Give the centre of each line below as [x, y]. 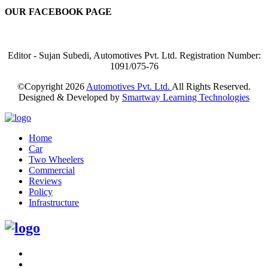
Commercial [52, 170]
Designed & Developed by [70, 98]
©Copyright [41, 87]
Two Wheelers [56, 160]
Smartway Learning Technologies [186, 98]
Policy [41, 192]
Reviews [45, 181]
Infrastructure [54, 203]
